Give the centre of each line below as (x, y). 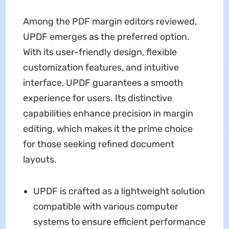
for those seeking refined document (98, 144)
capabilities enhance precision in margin (108, 114)
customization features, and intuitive (101, 68)
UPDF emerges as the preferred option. (106, 37)
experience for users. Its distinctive (97, 98)
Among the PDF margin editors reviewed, (110, 22)
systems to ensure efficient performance (119, 222)
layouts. (40, 160)
